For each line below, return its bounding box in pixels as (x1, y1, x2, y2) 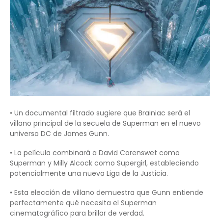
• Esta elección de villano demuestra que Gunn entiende (10, 188, 203, 198)
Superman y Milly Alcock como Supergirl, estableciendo (10, 158, 199, 168)
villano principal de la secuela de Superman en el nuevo (10, 118, 201, 129)
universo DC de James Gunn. (10, 129, 109, 139)
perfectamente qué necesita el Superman (10, 198, 157, 208)
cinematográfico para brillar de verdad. (10, 208, 144, 219)
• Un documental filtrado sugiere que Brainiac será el (10, 108, 190, 118)
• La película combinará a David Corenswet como (10, 148, 180, 158)
